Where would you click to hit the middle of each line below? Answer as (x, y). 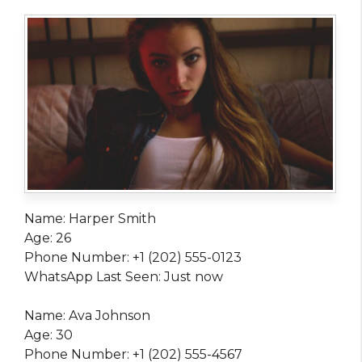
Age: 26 (48, 238)
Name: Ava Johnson (87, 315)
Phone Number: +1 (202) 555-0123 (133, 257)
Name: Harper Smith (90, 218)
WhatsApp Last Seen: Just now (124, 276)
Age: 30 (48, 335)
